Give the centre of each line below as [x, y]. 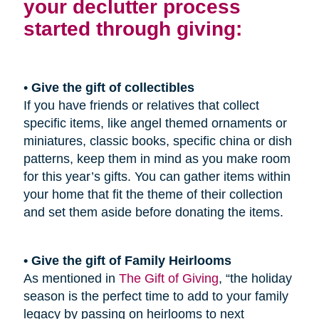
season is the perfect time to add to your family [156, 297]
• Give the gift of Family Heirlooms [127, 261]
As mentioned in [71, 279]
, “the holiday [255, 279]
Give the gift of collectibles [113, 88]
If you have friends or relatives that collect [141, 106]
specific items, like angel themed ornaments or [155, 124]
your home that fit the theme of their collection [153, 195]
